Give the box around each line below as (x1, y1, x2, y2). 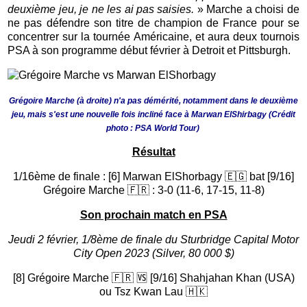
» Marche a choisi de (194, 3, 299, 15)
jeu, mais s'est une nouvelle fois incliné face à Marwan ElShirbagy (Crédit (12, 109, 295, 119)
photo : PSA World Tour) (106, 123, 201, 133)
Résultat (132, 145, 175, 158)
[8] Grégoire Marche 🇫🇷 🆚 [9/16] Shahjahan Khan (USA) (12, 271, 295, 284)
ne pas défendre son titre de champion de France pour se (8, 16, 299, 29)
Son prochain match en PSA (79, 208, 228, 221)
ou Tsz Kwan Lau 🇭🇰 (99, 285, 208, 297)
